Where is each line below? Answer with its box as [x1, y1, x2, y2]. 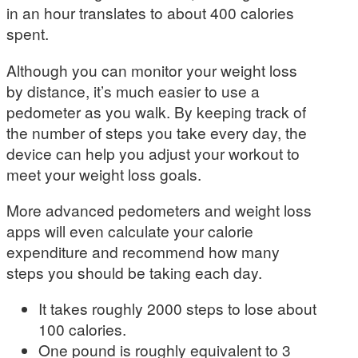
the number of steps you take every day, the [6, 121, 307, 143]
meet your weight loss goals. [6, 162, 201, 185]
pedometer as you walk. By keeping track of [6, 100, 306, 122]
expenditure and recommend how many [6, 240, 280, 262]
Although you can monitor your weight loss [6, 58, 297, 81]
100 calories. [38, 317, 126, 340]
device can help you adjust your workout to [6, 141, 300, 164]
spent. [6, 22, 49, 45]
